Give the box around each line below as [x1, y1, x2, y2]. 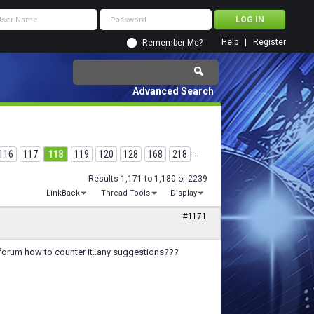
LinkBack [46, 189, 81, 198]
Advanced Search [132, 86, 214, 97]
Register [253, 37, 286, 47]
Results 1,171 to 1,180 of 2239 [88, 174, 207, 184]
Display [170, 189, 197, 198]
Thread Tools [100, 189, 150, 198]
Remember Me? [142, 38, 203, 48]
